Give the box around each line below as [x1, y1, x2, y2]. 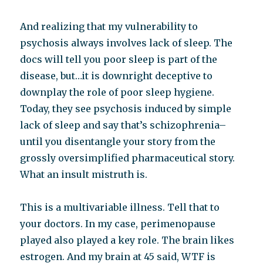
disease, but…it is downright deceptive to [20, 70, 213, 82]
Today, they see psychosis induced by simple [20, 103, 232, 115]
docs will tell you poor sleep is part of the [20, 53, 218, 66]
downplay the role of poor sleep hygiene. [20, 86, 215, 99]
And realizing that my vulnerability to [20, 21, 198, 33]
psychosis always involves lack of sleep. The [20, 37, 233, 49]
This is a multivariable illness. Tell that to [20, 201, 220, 214]
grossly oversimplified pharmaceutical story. [20, 152, 235, 164]
